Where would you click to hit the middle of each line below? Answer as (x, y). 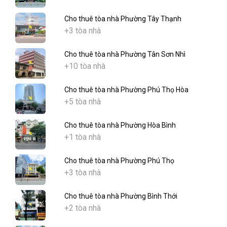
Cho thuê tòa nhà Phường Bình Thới (121, 196)
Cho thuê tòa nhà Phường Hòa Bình (120, 125)
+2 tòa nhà (83, 208)
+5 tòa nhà (83, 102)
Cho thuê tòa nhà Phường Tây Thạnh (123, 19)
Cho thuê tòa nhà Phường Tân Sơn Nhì (125, 54)
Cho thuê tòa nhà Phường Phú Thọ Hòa (126, 90)
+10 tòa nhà (85, 66)
